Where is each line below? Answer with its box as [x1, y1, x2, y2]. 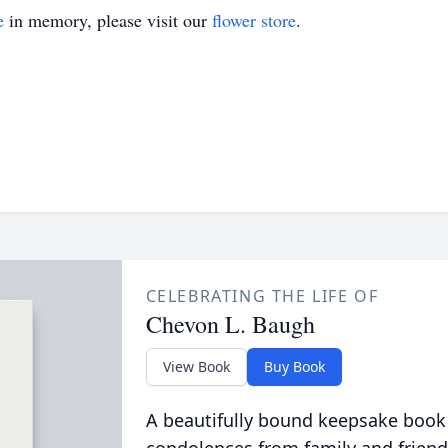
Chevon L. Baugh [145, 308, 315, 340]
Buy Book [263, 357, 325, 376]
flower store [212, 8, 296, 32]
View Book [162, 357, 230, 376]
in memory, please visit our [4, 8, 212, 32]
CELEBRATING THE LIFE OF [145, 285, 379, 307]
